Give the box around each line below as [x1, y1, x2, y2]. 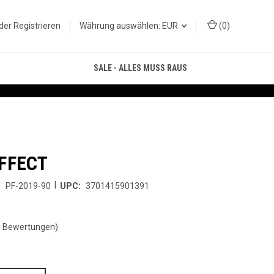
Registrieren [13, 21, 61, 31]
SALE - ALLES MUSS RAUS [93, 63, 187, 73]
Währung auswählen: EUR [80, 21, 180, 31]
